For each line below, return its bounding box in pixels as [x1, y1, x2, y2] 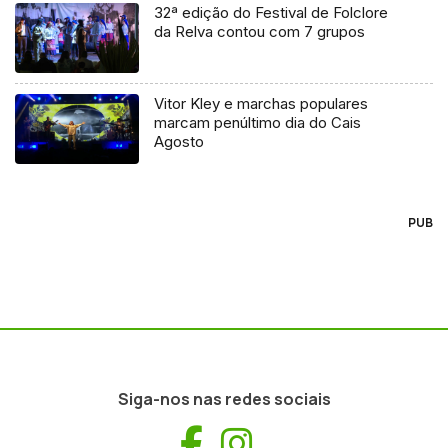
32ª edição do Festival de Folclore [154, 3, 389, 23]
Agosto [154, 132, 205, 152]
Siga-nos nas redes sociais [117, 388, 331, 411]
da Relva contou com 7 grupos [154, 22, 366, 42]
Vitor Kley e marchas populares [154, 94, 369, 114]
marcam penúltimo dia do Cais [154, 113, 362, 133]
